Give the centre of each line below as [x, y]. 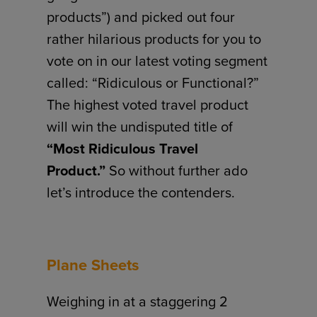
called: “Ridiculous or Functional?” [153, 82]
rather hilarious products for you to [154, 38]
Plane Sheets [93, 264]
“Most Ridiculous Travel [123, 148]
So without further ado [177, 170]
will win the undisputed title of [140, 126]
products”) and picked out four [141, 16]
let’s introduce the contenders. [141, 192]
